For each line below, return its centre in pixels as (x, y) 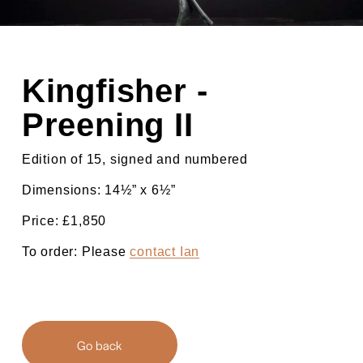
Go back (99, 344)
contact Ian (165, 251)
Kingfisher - (115, 90)
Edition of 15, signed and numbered (135, 159)
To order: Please (76, 251)
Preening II (107, 124)
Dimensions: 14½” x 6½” (98, 190)
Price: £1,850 (64, 220)
